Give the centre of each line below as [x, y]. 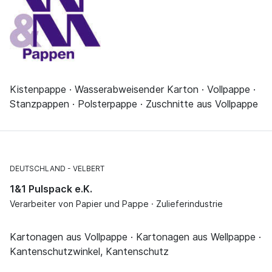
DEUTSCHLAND [38, 169]
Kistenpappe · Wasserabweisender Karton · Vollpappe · [133, 90]
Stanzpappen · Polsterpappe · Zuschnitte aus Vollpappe [134, 104]
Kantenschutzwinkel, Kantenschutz [89, 252]
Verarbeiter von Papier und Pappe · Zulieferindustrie [116, 204]
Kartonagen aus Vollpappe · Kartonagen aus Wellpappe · [135, 237]
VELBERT [89, 169]
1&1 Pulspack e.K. [51, 189]
